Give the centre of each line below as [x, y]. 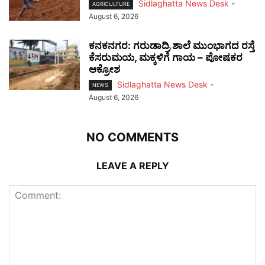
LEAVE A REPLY [132, 166]
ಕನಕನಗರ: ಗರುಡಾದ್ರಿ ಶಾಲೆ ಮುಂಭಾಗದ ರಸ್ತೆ [172, 46]
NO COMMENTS [132, 138]
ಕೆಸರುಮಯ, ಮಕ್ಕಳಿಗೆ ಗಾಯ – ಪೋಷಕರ [166, 58]
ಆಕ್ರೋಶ [104, 70]
